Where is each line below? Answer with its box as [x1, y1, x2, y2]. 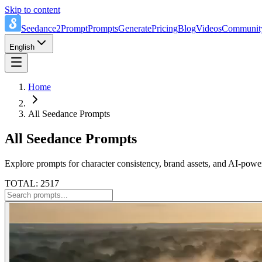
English [9, 43, 35, 51]
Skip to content [5, 5, 60, 15]
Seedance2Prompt [21, 23, 88, 33]
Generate [118, 23, 151, 33]
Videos [196, 23, 222, 33]
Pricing [151, 23, 178, 33]
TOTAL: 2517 [5, 178, 59, 188]
